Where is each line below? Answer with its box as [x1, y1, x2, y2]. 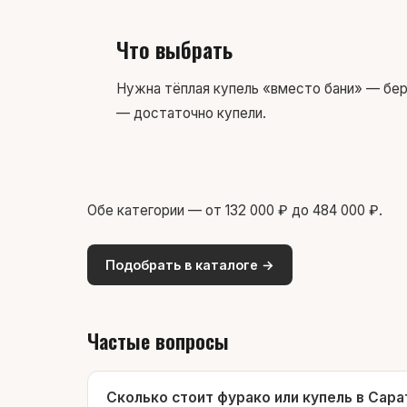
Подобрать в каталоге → [105, 257, 274, 273]
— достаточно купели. [116, 104, 266, 122]
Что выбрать [116, 33, 233, 65]
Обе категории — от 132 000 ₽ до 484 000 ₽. [87, 202, 382, 219]
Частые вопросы [87, 325, 229, 355]
